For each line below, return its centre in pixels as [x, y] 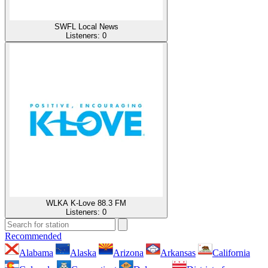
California [231, 252]
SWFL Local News [86, 26]
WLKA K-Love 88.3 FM [86, 203]
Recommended [33, 236]
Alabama [36, 252]
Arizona [128, 252]
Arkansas [178, 252]
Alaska [83, 252]
